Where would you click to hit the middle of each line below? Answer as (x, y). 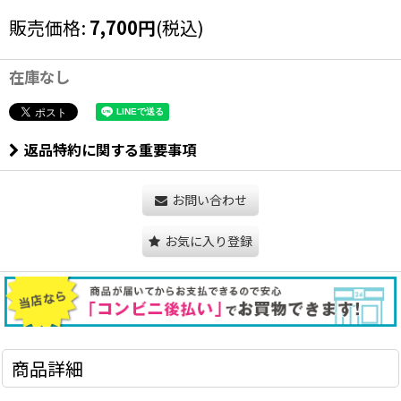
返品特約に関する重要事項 (110, 150)
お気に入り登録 (209, 241)
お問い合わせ (209, 200)
